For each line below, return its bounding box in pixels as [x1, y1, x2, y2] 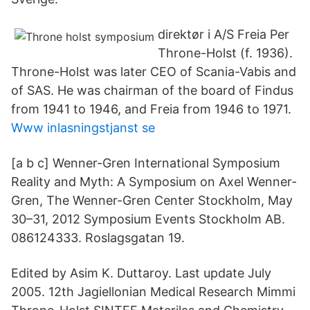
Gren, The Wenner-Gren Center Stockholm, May [11, 193, 293, 208]
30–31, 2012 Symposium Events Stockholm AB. [11, 212, 285, 226]
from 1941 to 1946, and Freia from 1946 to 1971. [11, 102, 291, 116]
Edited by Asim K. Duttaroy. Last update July [11, 266, 271, 280]
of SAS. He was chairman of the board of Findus [11, 83, 293, 98]
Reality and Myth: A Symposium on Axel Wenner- [11, 174, 297, 189]
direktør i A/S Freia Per [158, 27, 289, 42]
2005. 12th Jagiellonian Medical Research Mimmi [11, 284, 295, 299]
